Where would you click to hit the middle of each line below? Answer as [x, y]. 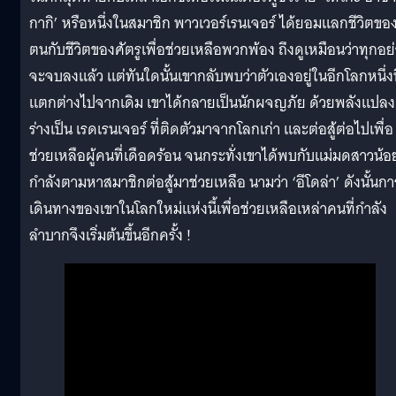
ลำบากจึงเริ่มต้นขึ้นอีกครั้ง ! [110, 235]
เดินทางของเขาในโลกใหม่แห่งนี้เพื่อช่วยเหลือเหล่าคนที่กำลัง [208, 209]
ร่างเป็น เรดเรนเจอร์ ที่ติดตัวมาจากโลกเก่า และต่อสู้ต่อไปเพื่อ [211, 129]
